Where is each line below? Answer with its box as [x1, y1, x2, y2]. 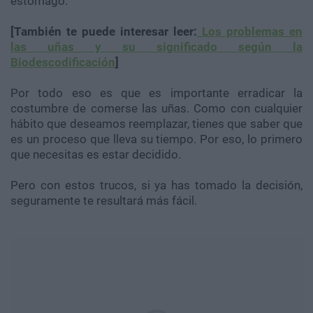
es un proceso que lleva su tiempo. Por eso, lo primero [10, 132, 303, 147]
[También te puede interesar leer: [10, 24, 197, 39]
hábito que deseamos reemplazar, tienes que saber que [10, 117, 303, 131]
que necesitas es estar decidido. [10, 147, 181, 162]
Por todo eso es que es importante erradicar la [10, 86, 303, 101]
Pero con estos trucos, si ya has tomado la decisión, [10, 178, 303, 193]
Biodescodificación [10, 55, 115, 70]
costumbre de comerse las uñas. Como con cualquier [10, 101, 303, 116]
